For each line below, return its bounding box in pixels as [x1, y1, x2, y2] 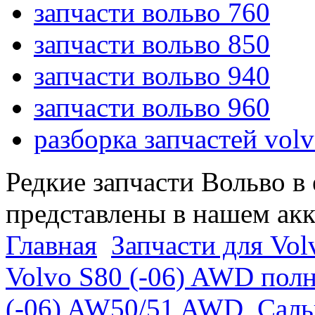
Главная [6, 230, 97, 261]
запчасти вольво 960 [34, 92, 270, 123]
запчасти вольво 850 [34, 29, 270, 60]
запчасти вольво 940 [34, 60, 270, 91]
